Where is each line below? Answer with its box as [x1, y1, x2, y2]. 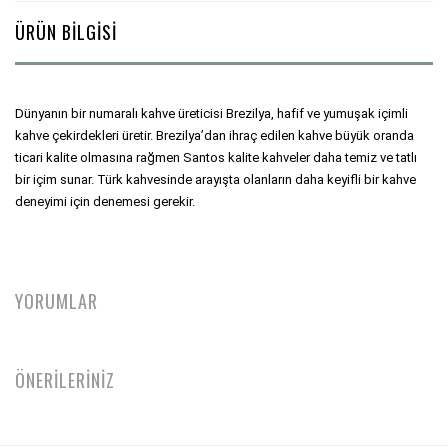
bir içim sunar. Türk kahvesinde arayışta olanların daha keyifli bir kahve [15, 172, 416, 187]
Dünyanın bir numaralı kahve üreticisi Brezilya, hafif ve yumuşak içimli [15, 106, 408, 121]
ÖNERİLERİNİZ [15, 367, 115, 393]
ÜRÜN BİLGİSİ [15, 19, 117, 45]
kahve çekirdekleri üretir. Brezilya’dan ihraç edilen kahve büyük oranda [15, 128, 414, 143]
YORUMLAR [15, 288, 98, 314]
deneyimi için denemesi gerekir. [15, 194, 195, 209]
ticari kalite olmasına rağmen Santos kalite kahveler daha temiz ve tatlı [15, 150, 417, 165]
